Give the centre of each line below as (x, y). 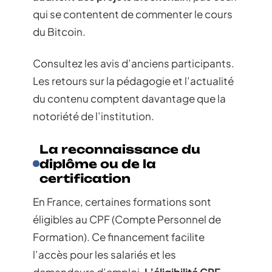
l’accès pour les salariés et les (104, 254)
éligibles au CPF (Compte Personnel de (127, 219)
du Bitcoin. (59, 32)
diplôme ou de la (98, 164)
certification (85, 178)
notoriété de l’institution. (93, 116)
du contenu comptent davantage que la (129, 98)
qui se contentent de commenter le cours (133, 14)
